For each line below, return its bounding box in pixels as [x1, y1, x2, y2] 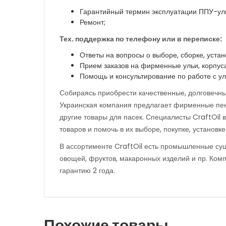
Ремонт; [80, 17, 105, 28]
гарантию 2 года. [60, 165, 115, 176]
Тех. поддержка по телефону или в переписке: [60, 34, 222, 44]
